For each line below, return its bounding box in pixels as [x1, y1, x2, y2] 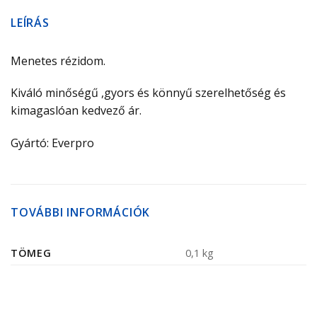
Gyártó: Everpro [11, 135, 94, 151]
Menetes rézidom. [11, 52, 105, 69]
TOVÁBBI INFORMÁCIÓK [11, 204, 151, 221]
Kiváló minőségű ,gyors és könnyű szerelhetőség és [11, 85, 289, 101]
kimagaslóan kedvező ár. [11, 103, 142, 119]
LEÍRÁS [11, 14, 50, 30]
